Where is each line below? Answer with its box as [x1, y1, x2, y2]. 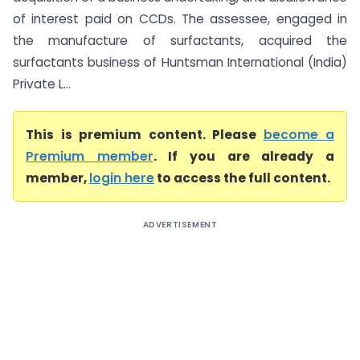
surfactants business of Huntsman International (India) [13, 54, 347, 71]
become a [263, 126, 334, 143]
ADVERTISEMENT [142, 219, 218, 231]
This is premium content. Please [26, 126, 264, 143]
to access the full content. [154, 170, 330, 186]
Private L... [13, 76, 71, 92]
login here [89, 170, 154, 186]
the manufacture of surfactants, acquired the [13, 32, 347, 49]
